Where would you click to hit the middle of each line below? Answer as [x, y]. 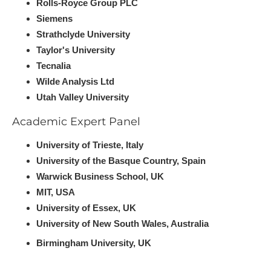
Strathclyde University [83, 34]
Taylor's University [76, 50]
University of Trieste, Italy [90, 145]
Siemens [54, 18]
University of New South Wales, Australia [122, 224]
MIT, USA [56, 192]
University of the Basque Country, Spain [121, 161]
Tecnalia [54, 66]
